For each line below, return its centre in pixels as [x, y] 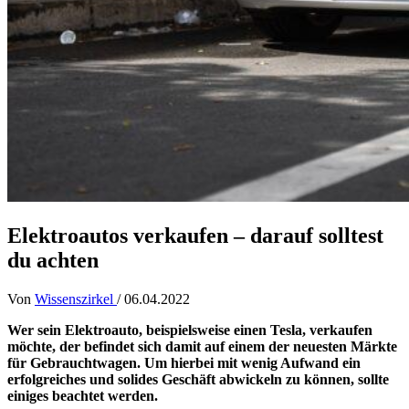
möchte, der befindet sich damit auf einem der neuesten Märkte [202, 346]
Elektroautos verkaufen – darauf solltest [195, 235]
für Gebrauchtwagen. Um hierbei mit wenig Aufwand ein [184, 362]
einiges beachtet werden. [83, 395]
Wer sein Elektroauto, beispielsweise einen [139, 330]
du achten [53, 260]
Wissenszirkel [76, 299]
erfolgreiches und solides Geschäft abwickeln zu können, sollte [198, 379]
